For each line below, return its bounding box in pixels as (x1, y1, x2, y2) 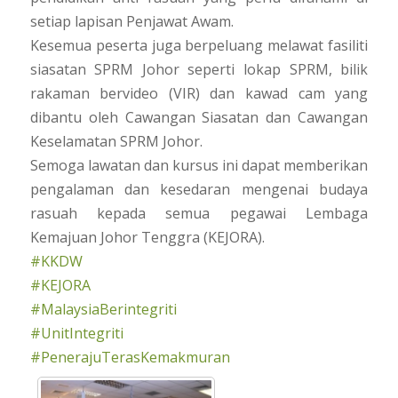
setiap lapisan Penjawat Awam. (29, 12, 234, 31)
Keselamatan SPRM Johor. (29, 131, 203, 151)
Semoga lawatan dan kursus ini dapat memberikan (29, 155, 369, 175)
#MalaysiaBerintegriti (29, 299, 177, 319)
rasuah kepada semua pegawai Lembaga (29, 203, 369, 223)
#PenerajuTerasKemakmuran (29, 347, 230, 367)
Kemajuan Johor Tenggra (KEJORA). (29, 227, 265, 247)
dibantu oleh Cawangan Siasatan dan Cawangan (29, 107, 369, 127)
